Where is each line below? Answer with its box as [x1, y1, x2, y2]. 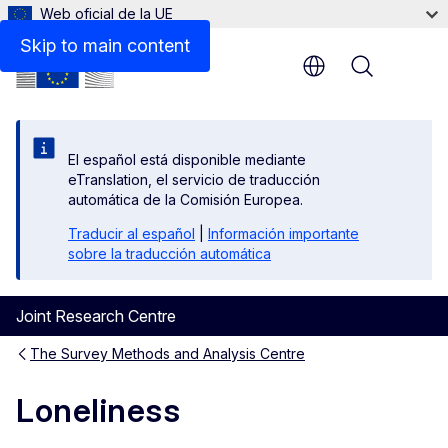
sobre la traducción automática [68, 245, 271, 262]
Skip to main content [20, 35, 190, 56]
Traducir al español [68, 225, 195, 242]
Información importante [208, 225, 359, 242]
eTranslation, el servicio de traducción [68, 171, 320, 188]
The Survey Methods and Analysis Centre [30, 345, 305, 362]
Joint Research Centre [16, 306, 176, 326]
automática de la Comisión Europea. [68, 191, 303, 208]
